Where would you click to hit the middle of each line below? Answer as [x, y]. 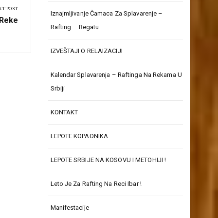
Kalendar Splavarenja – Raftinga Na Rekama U [116, 75]
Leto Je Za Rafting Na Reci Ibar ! [96, 184]
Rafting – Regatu [75, 27]
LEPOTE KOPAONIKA [79, 136]
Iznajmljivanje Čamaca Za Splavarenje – [107, 14]
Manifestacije [70, 208]
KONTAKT [64, 112]
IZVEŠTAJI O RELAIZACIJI [86, 51]
